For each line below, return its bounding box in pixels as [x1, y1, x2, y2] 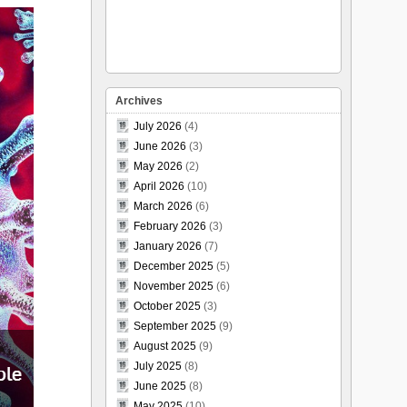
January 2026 [134, 240, 202, 253]
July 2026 [134, 120, 182, 133]
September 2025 [134, 320, 216, 333]
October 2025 [134, 300, 201, 313]
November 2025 [134, 280, 213, 293]
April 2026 [134, 180, 184, 193]
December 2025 [134, 260, 213, 273]
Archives [115, 94, 163, 107]
